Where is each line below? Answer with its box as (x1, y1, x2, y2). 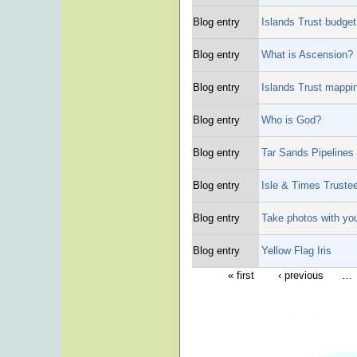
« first (228, 269, 255, 281)
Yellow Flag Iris (261, 245, 331, 257)
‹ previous (277, 269, 324, 281)
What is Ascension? (261, 49, 353, 61)
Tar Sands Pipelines (261, 147, 354, 159)
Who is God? (261, 114, 321, 126)
